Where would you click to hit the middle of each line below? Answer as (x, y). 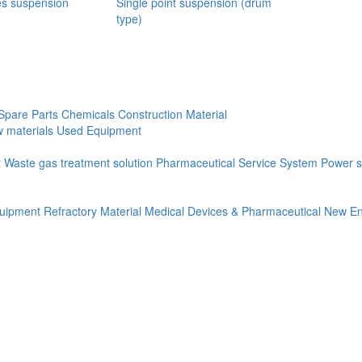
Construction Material (173, 114)
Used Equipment (99, 130)
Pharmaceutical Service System (237, 162)
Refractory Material (93, 211)
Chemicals (88, 114)
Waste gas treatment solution (78, 162)
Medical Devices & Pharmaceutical (234, 211)
